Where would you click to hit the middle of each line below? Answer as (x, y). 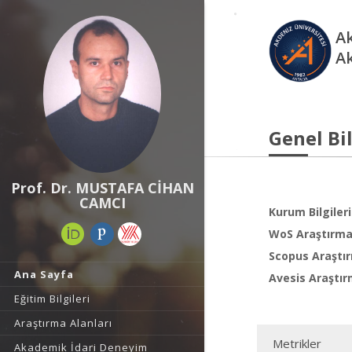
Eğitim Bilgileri (52, 299)
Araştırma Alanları (63, 323)
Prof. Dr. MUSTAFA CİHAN (102, 188)
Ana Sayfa (44, 274)
